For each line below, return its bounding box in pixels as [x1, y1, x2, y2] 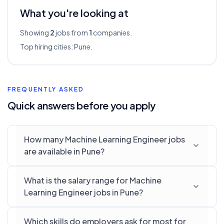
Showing [20, 28, 50, 37]
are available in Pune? [24, 146, 104, 156]
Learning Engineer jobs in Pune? [24, 187, 143, 197]
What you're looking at [20, 6, 128, 19]
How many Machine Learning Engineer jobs [24, 134, 185, 144]
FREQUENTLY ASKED [7, 85, 84, 93]
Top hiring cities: [20, 42, 74, 51]
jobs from [54, 28, 88, 37]
